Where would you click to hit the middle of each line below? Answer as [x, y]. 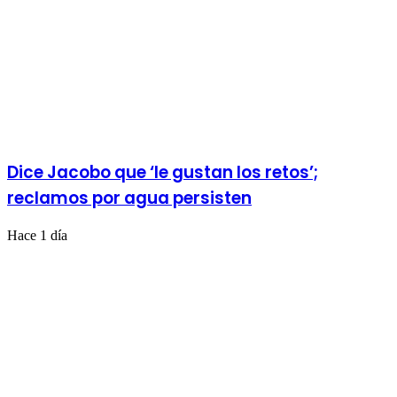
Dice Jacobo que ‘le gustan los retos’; [163, 172]
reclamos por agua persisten [129, 198]
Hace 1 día [37, 235]
